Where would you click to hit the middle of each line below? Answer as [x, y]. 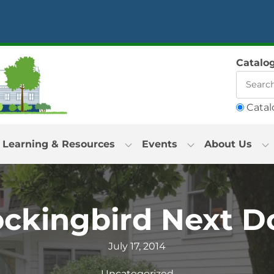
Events [159, 144]
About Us [228, 144]
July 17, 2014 [137, 246]
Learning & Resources [58, 144]
